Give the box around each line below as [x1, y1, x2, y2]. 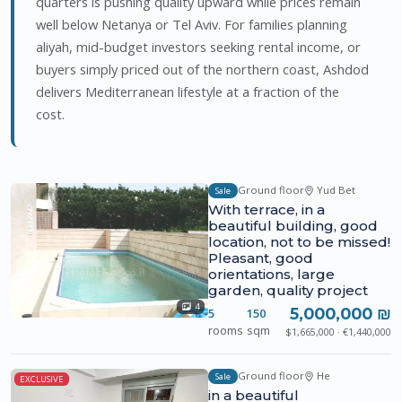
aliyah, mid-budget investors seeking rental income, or [36, 37, 361, 56]
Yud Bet [314, 183, 355, 197]
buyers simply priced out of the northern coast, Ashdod [36, 59, 369, 78]
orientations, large [208, 265, 335, 283]
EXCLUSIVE [20, 373, 65, 386]
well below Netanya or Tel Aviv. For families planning [36, 14, 347, 33]
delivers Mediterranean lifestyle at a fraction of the [36, 82, 339, 100]
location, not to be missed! [208, 232, 390, 250]
